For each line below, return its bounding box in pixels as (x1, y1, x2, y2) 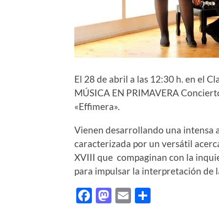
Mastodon (111, 185, 181, 205)
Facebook (92, 185, 159, 205)
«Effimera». (74, 100, 120, 112)
